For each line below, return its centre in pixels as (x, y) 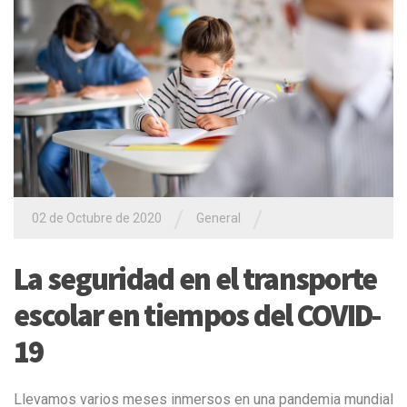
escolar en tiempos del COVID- (198, 315)
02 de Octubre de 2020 (97, 218)
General (220, 218)
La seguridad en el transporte (195, 278)
